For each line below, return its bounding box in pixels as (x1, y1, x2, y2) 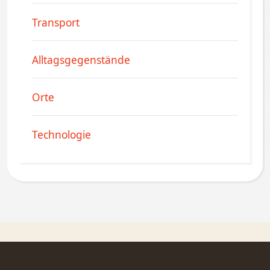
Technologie (32, 127, 91, 142)
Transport (32, 14, 80, 30)
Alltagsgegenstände (32, 52, 130, 67)
